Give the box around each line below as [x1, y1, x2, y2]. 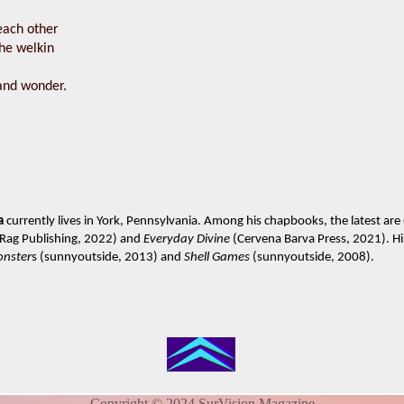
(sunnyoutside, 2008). [249, 251, 374, 265]
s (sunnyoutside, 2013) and [31, 251, 184, 265]
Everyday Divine [142, 233, 230, 247]
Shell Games [183, 251, 250, 265]
